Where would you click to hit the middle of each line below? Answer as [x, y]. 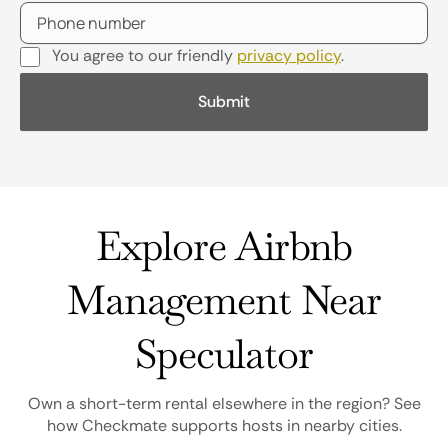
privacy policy [289, 55]
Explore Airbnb [224, 246]
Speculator [224, 354]
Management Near [224, 300]
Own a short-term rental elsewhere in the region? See [224, 403]
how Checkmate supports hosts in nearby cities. [224, 425]
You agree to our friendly [144, 55]
